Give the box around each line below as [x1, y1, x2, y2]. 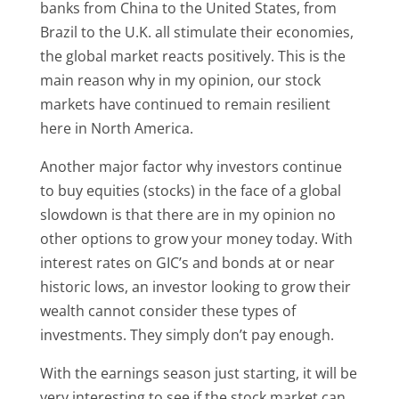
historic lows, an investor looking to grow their [39, 277, 351, 297]
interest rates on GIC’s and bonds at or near [39, 253, 335, 273]
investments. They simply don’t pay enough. [39, 325, 334, 345]
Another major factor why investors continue [39, 157, 342, 176]
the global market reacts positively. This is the [39, 46, 346, 66]
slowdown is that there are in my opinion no [39, 205, 336, 224]
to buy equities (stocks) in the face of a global [39, 181, 341, 200]
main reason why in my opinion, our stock [39, 70, 321, 90]
